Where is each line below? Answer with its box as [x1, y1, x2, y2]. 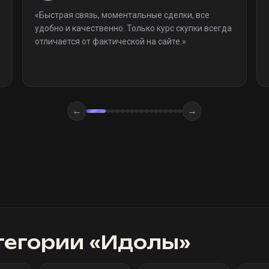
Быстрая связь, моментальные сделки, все [39, 10, 210, 20]
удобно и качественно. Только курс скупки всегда [35, 23, 232, 33]
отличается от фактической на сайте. [35, 37, 183, 46]
